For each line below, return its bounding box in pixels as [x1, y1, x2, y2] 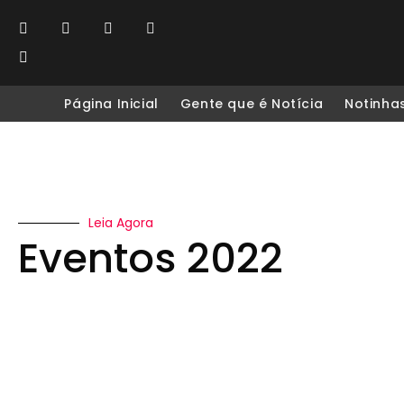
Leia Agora [88, 214, 153, 232]
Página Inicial [64, 95, 159, 113]
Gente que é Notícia [179, 95, 324, 113]
